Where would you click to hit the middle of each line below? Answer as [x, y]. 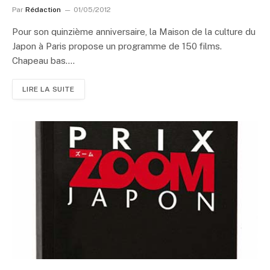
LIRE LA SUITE [49, 89]
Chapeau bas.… [43, 60]
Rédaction [43, 9]
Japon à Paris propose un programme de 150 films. [117, 46]
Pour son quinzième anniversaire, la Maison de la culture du [134, 31]
